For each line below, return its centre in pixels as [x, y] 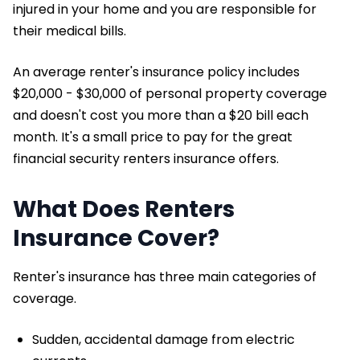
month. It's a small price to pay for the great [153, 137]
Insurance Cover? [116, 239]
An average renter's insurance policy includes [156, 72]
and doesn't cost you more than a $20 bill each [161, 116]
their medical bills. [70, 31]
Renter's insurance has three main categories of [165, 277]
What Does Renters [124, 210]
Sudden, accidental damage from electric [164, 340]
